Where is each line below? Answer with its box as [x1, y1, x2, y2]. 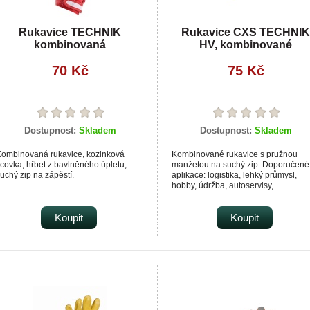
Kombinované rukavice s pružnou [172, 149, 298, 159]
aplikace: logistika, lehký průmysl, [172, 170, 297, 180]
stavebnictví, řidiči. [172, 190, 240, 201]
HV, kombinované [199, 38, 292, 51]
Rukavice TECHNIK [19, 26, 121, 38]
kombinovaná [34, 38, 106, 51]
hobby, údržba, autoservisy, [172, 180, 273, 190]
